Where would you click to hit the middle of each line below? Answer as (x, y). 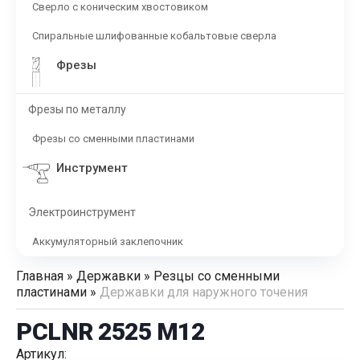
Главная (40, 276)
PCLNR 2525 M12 (110, 331)
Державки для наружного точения (204, 292)
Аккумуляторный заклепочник (108, 241)
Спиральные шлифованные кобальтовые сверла (154, 36)
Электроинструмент (82, 212)
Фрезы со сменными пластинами (113, 139)
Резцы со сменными (217, 276)
